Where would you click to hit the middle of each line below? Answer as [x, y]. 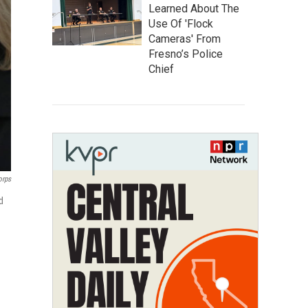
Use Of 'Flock [181, 24]
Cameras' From [185, 39]
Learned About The [194, 9]
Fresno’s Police [186, 54]
